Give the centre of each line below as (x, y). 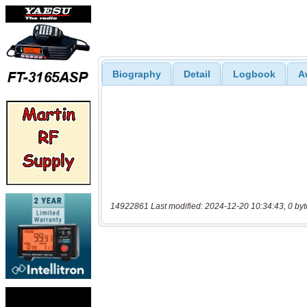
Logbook (254, 74)
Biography (136, 74)
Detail (197, 74)
